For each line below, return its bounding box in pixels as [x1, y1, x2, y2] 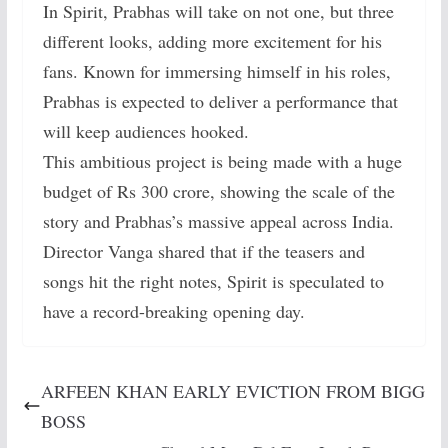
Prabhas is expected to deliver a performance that [42, 89, 398, 114]
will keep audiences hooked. [42, 119, 249, 144]
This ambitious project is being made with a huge [42, 149, 402, 174]
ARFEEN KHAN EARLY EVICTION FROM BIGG [40, 379, 425, 404]
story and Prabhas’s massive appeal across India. [42, 209, 394, 234]
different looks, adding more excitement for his [42, 29, 382, 54]
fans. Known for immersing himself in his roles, [42, 59, 391, 84]
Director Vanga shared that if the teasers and [42, 239, 365, 264]
